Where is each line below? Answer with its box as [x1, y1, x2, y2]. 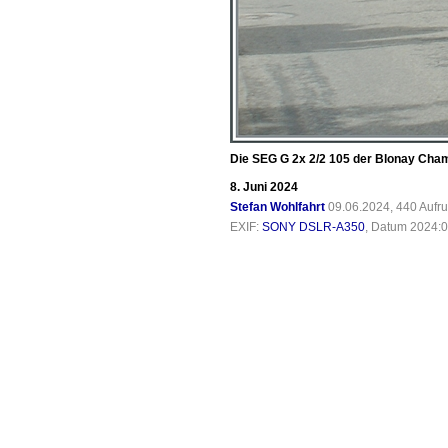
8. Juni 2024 [230, 180, 298, 194]
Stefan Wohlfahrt [230, 200, 325, 214]
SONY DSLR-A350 [262, 220, 365, 234]
